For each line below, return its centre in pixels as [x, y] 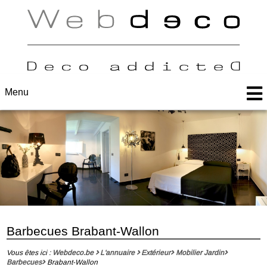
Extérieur [156, 252]
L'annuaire [117, 252]
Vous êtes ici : [29, 252]
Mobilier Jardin [200, 252]
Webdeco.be [73, 252]
